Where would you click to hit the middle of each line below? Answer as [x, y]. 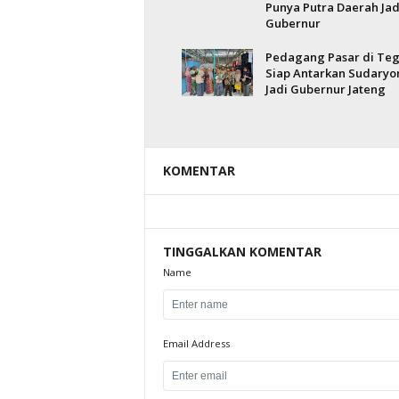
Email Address [196, 343]
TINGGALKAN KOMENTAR [242, 252]
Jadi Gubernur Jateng [325, 89]
